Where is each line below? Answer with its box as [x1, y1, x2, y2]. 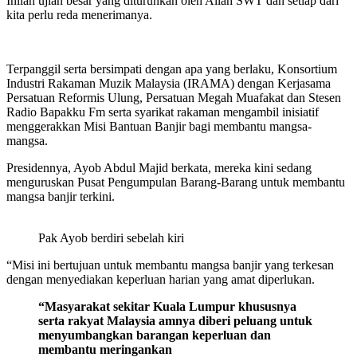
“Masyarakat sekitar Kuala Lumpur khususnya [38, 299, 296, 313]
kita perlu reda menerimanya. [6, 7, 152, 22]
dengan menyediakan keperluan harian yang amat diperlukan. [6, 272, 315, 286]
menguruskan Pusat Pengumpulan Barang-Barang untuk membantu [6, 175, 345, 189]
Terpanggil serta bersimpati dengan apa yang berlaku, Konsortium [6, 61, 337, 76]
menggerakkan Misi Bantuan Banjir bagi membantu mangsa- [6, 119, 312, 133]
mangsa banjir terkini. [6, 189, 115, 203]
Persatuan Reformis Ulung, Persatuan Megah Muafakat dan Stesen [6, 90, 341, 104]
